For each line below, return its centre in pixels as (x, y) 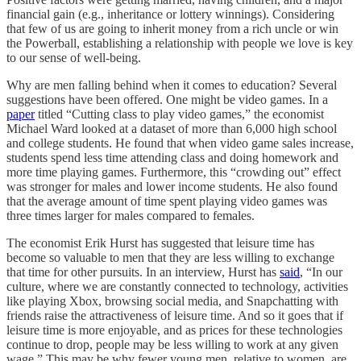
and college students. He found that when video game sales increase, (180, 143)
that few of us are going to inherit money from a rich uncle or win (172, 28)
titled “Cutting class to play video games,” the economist (179, 114)
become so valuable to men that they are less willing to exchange (170, 257)
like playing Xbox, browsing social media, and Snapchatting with (172, 301)
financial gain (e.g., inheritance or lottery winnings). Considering (170, 14)
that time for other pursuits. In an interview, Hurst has (143, 272)
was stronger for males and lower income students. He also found (172, 186)
